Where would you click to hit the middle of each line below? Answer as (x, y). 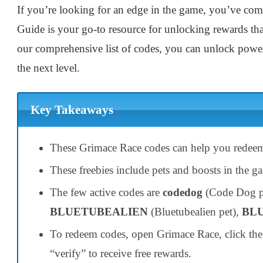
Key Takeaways (72, 110)
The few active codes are (106, 192)
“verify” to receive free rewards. (121, 253)
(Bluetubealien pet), (195, 211)
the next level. (48, 68)
